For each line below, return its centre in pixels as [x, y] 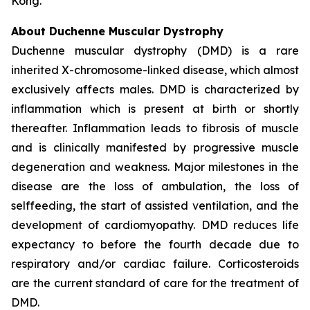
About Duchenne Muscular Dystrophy [117, 31]
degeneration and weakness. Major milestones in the [155, 167]
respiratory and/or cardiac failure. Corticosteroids [155, 264]
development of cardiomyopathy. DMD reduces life [155, 225]
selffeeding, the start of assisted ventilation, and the [155, 206]
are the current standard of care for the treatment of [155, 283]
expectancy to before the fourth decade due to [155, 244]
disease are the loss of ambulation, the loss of [155, 186]
